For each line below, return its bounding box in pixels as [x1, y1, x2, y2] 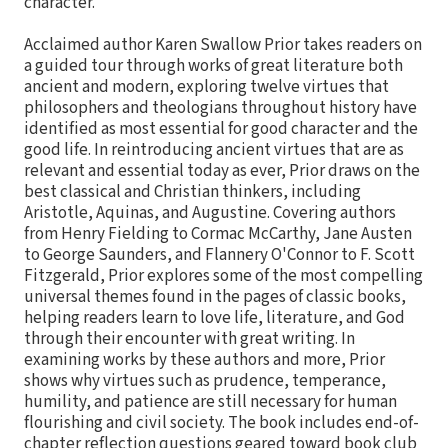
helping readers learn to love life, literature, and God [24, 305, 405, 330]
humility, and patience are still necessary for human [24, 389, 397, 414]
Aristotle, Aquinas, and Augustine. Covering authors [24, 200, 396, 225]
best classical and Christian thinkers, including [24, 179, 361, 204]
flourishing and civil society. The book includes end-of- [24, 410, 419, 435]
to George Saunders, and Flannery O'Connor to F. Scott [24, 242, 415, 267]
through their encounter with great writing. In [24, 326, 355, 351]
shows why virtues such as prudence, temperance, [24, 368, 386, 393]
